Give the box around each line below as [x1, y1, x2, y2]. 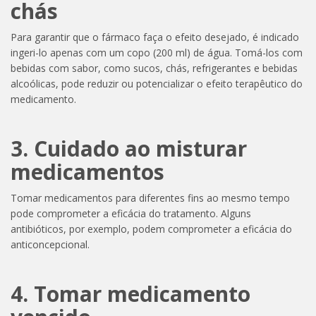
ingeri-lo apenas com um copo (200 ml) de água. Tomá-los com [11, 45, 303, 59]
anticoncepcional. [11, 237, 90, 251]
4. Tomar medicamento [11, 279, 250, 308]
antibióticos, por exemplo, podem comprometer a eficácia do [11, 221, 292, 236]
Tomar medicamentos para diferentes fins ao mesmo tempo [11, 190, 290, 205]
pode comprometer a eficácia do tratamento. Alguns [11, 206, 251, 220]
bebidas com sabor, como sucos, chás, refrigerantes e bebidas [11, 61, 298, 75]
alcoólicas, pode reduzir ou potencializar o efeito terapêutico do [11, 76, 303, 90]
